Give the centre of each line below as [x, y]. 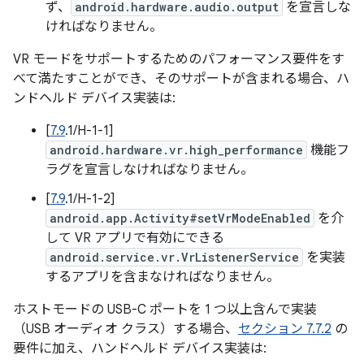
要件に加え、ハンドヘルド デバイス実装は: [140, 349]
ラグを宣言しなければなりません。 [149, 170]
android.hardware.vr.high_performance [176, 150]
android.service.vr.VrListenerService [174, 257]
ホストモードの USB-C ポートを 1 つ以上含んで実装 [165, 310]
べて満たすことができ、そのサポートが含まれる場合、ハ [181, 79]
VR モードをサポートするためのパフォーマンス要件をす [179, 59]
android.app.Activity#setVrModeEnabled [180, 218]
